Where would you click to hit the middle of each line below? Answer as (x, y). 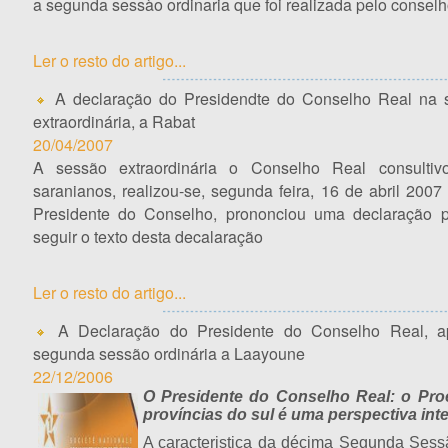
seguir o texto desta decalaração (149, 236)
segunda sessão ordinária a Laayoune (168, 353)
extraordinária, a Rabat (113, 121)
